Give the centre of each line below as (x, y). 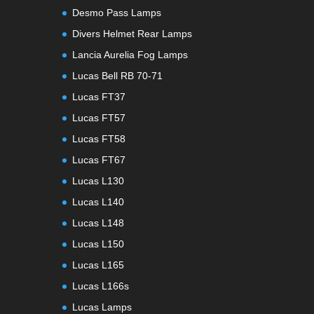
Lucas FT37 (99, 96)
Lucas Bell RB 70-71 (118, 75)
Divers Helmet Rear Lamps (132, 33)
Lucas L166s (101, 286)
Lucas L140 (98, 202)
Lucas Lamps (102, 307)
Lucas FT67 (99, 159)
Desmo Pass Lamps (117, 12)
